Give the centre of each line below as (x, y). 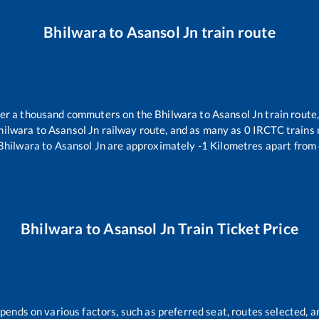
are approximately (150, 146)
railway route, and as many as (172, 130)
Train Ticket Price (237, 228)
